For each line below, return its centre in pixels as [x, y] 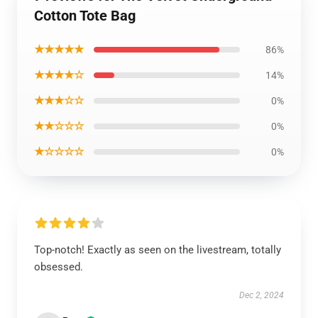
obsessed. [59, 267]
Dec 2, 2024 [262, 295]
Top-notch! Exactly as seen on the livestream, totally [158, 250]
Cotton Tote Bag [85, 16]
